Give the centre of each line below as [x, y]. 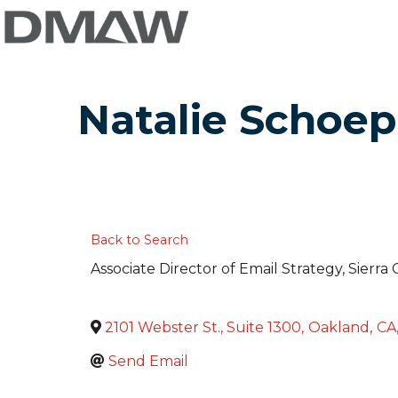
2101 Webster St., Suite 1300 [203, 328]
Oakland [339, 328]
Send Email [148, 362]
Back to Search [139, 240]
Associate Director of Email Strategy [216, 269]
